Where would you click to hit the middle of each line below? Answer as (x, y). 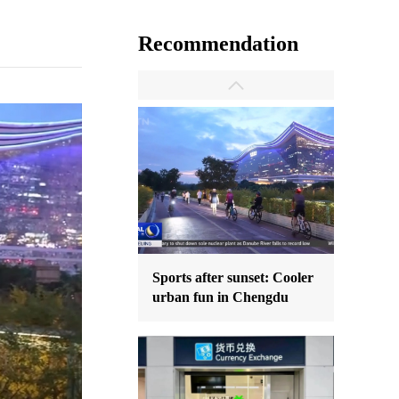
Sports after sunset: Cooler (233, 277)
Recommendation (218, 44)
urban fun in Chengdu (220, 297)
